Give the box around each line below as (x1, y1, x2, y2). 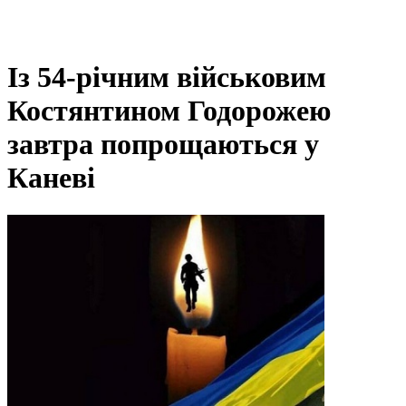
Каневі (7, 161, 95, 195)
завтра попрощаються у (7, 128, 319, 161)
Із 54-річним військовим (7, 61, 326, 94)
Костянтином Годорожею (7, 94, 331, 128)
